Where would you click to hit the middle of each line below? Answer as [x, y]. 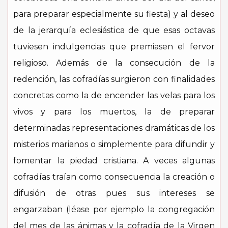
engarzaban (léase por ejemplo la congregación [114, 209]
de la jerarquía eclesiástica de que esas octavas [114, 30]
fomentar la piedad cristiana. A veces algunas [114, 161]
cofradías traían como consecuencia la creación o [114, 177]
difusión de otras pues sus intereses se [114, 193]
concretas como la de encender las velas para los [114, 95]
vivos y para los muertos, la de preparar [114, 112]
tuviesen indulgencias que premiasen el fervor [114, 47]
